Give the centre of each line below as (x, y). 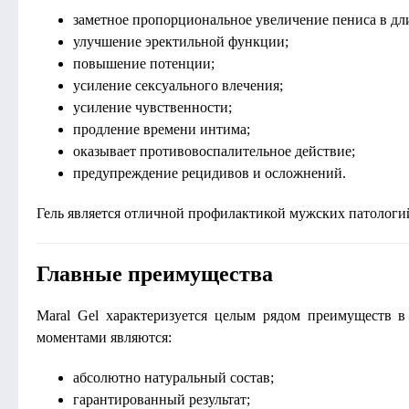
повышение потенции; (144, 63)
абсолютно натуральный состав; (173, 378)
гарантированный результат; (162, 399)
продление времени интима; (162, 129)
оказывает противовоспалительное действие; (214, 151)
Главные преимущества (155, 274)
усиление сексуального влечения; (178, 85)
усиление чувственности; (152, 107)
